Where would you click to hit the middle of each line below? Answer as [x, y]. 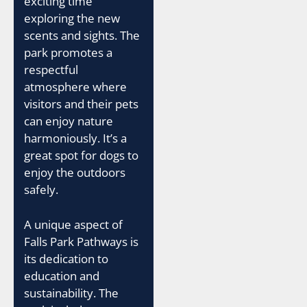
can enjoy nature [69, 121]
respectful [51, 70]
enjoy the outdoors [75, 172]
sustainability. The [71, 293]
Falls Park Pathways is [81, 241]
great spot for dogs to [81, 155]
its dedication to [66, 258]
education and [62, 275]
